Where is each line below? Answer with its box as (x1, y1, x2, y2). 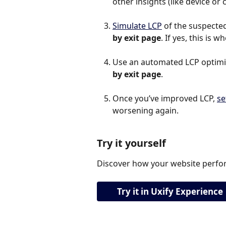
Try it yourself (97, 136, 166, 150)
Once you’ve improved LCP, (112, 93, 217, 104)
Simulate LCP (112, 20, 162, 32)
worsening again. (112, 105, 179, 117)
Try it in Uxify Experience (117, 186, 223, 198)
